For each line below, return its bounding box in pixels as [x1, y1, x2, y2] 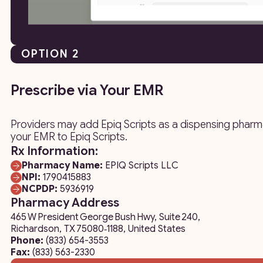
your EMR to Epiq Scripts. [11, 130, 127, 144]
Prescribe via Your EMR [11, 82, 163, 100]
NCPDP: [22, 183, 58, 195]
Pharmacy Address [11, 195, 119, 211]
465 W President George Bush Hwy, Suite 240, [11, 211, 200, 224]
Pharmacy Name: [22, 160, 103, 172]
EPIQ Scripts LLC [103, 160, 178, 172]
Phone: [11, 235, 43, 247]
